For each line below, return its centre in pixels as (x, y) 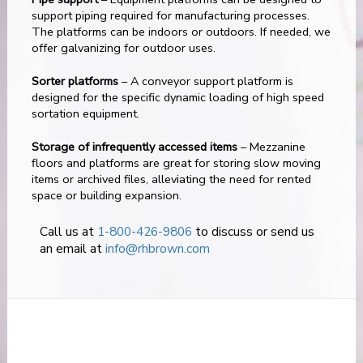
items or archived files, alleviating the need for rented (171, 179)
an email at (72, 248)
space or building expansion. (106, 195)
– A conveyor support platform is (205, 81)
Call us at (68, 231)
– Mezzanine (271, 146)
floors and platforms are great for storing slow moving (176, 162)
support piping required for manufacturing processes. (170, 15)
